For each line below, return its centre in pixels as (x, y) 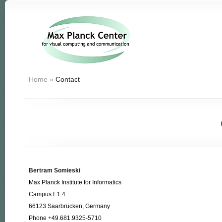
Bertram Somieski (55, 170)
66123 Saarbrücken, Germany (69, 206)
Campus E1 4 (47, 194)
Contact (67, 79)
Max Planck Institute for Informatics (75, 182)
